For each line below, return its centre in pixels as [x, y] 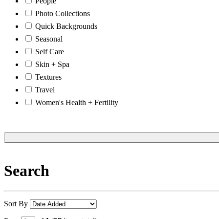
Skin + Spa [52, 64]
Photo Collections [63, 13]
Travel [45, 89]
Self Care [50, 51]
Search [27, 171]
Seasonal [49, 39]
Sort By [17, 203]
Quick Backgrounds [66, 26]
